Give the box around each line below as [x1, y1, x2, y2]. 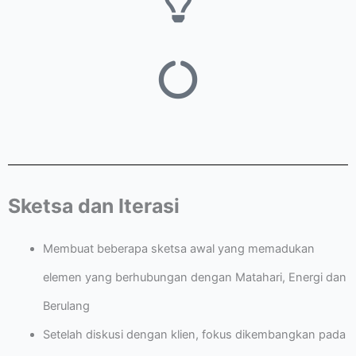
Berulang [42, 299, 90, 314]
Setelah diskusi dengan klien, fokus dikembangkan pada [42, 327, 346, 342]
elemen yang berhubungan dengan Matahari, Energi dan [42, 270, 346, 285]
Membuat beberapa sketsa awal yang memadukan [42, 242, 315, 257]
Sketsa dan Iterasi [8, 194, 180, 219]
